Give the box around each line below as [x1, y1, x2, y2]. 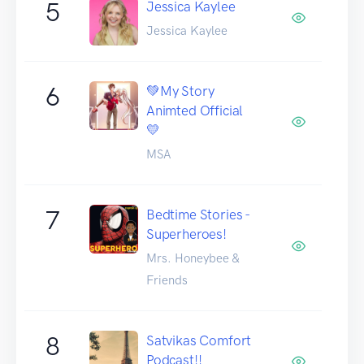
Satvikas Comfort [146, 331, 252, 349]
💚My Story [146, 82, 214, 99]
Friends [146, 272, 188, 288]
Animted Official [146, 102, 244, 119]
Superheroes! [146, 225, 227, 242]
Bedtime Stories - [146, 206, 250, 223]
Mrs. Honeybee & [146, 250, 239, 266]
